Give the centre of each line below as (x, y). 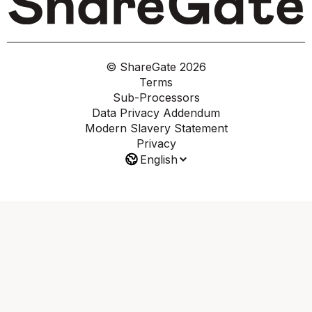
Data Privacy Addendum (156, 112)
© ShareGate (143, 67)
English (159, 159)
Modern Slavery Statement (156, 128)
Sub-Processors (156, 97)
